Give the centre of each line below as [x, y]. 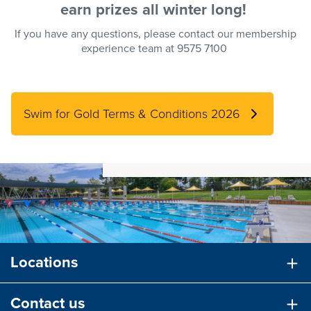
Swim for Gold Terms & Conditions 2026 [132, 114]
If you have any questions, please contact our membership [155, 34]
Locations [44, 262]
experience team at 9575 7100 [155, 49]
